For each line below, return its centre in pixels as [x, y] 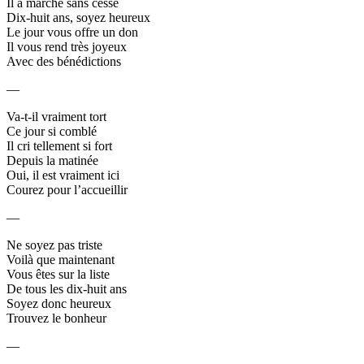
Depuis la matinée [52, 160]
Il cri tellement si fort [59, 145]
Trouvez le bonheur [56, 318]
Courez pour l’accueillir [67, 189]
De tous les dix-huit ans [67, 288]
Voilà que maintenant [61, 259]
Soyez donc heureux [59, 303]
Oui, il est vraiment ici [63, 175]
